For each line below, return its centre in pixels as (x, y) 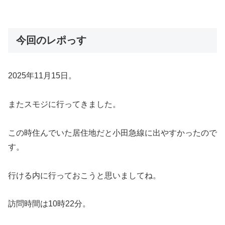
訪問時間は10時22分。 (49, 204)
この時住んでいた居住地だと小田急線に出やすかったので (113, 133)
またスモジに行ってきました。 (64, 104)
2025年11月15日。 (42, 76)
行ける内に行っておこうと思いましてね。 (84, 175)
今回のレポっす (51, 40)
